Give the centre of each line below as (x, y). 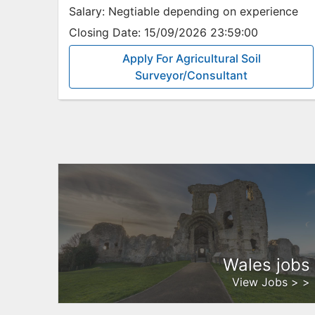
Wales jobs (266, 265)
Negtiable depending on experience (201, 11)
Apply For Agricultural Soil (191, 58)
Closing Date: (105, 32)
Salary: (87, 11)
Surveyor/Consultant (191, 75)
